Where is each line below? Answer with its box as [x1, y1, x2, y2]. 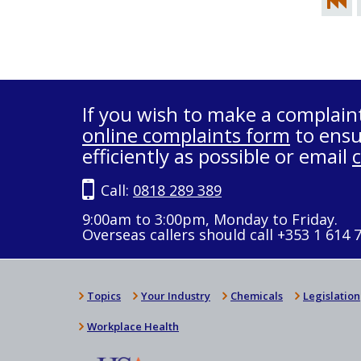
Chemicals [230, 288, 283, 303]
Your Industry [141, 288, 210, 303]
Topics [87, 288, 121, 303]
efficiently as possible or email [82, 143, 352, 169]
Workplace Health [87, 319, 179, 334]
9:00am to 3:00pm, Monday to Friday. [82, 210, 338, 229]
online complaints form [82, 122, 290, 148]
